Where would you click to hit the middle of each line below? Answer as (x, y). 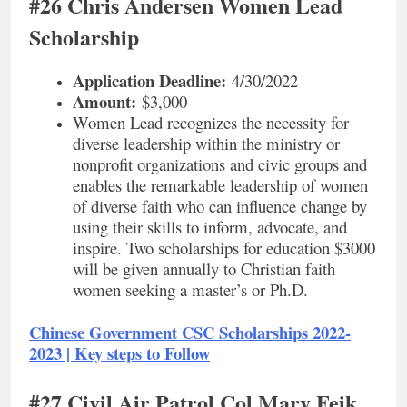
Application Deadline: (149, 80)
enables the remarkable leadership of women (220, 184)
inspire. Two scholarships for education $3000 (224, 247)
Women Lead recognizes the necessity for (211, 122)
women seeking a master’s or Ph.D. (190, 289)
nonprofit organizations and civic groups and (220, 164)
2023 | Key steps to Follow (119, 352)
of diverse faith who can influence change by (220, 205)
